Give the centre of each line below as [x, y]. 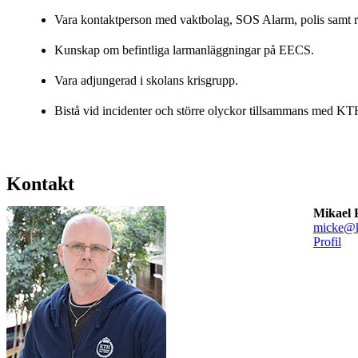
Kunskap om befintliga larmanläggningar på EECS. [184, 50]
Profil [327, 241]
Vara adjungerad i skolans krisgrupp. [146, 80]
